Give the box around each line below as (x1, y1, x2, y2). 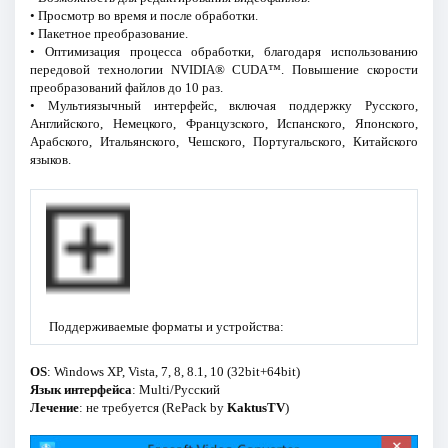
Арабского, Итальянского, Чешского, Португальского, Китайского (29, 134, 419, 150)
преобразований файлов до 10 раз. (29, 80, 223, 96)
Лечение (29, 399, 79, 415)
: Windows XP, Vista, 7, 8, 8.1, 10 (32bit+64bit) (46, 363, 300, 379)
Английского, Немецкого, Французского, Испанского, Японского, (29, 116, 419, 132)
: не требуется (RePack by (78, 399, 227, 415)
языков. (29, 152, 71, 168)
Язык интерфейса (29, 381, 132, 397)
